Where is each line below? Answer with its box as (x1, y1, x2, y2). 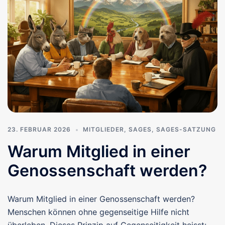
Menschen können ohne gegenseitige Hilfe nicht (8, 206, 189, 217)
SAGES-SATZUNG (156, 125, 216, 133)
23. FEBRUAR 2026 (8, 125, 71, 133)
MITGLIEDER (83, 125, 124, 133)
